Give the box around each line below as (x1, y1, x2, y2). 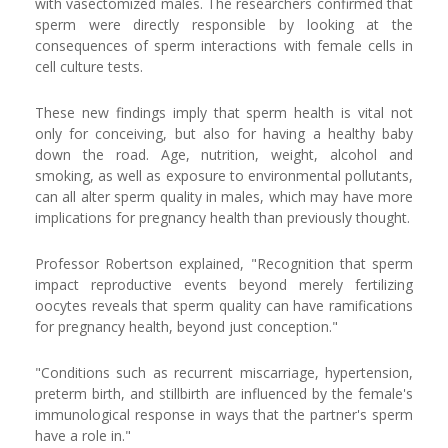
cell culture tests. (35, 57, 143, 77)
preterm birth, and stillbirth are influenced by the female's (35, 384, 413, 404)
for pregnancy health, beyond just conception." (35, 317, 338, 337)
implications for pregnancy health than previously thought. (35, 208, 410, 228)
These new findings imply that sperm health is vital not (35, 103, 413, 123)
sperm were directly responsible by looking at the (35, 15, 413, 35)
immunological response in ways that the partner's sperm (35, 405, 413, 425)
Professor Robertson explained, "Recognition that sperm (35, 254, 413, 274)
